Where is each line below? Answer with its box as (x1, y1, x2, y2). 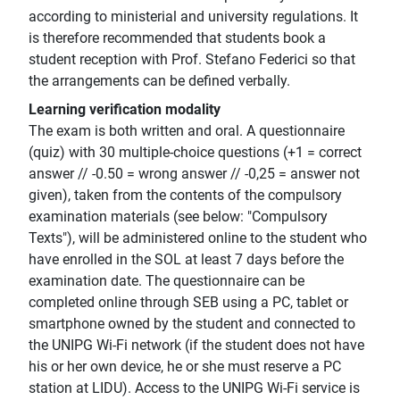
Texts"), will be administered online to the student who (29, 229, 367, 247)
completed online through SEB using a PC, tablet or (29, 294, 348, 312)
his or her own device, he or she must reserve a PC (29, 358, 341, 376)
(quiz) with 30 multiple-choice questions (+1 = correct (29, 144, 362, 162)
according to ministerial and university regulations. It (29, 8, 358, 26)
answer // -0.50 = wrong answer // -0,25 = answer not (29, 165, 360, 183)
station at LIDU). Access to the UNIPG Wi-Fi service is (29, 379, 360, 397)
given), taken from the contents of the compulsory (29, 187, 342, 204)
